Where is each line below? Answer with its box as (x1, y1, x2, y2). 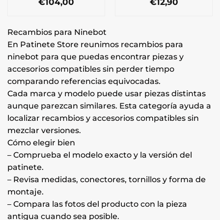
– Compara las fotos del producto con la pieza (7, 199, 187, 209)
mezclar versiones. (7, 125, 81, 135)
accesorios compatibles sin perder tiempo (7, 64, 174, 74)
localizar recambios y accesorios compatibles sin (7, 113, 199, 123)
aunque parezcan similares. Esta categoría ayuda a (7, 101, 211, 110)
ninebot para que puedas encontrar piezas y (7, 52, 184, 61)
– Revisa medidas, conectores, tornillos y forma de (7, 174, 206, 184)
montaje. (7, 187, 44, 196)
